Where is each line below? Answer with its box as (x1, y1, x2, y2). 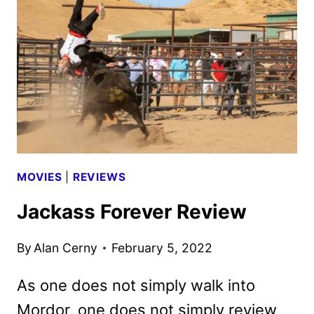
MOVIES (17, 170, 62, 184)
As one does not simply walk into (17, 276, 255, 295)
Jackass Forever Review (17, 199, 247, 224)
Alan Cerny (34, 240, 98, 256)
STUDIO (95, 53, 149, 68)
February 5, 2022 (111, 240, 213, 256)
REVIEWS (72, 170, 126, 184)
